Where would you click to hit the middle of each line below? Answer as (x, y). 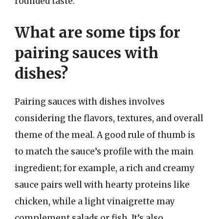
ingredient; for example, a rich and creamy (105, 168)
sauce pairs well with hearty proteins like (102, 185)
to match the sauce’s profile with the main (104, 151)
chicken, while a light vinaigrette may (95, 201)
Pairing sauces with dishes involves (90, 101)
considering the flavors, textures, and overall (109, 118)
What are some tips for (98, 32)
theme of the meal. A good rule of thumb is (105, 135)
